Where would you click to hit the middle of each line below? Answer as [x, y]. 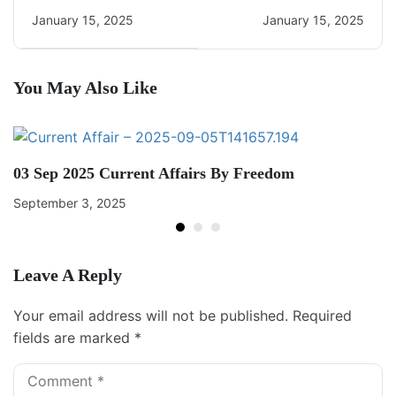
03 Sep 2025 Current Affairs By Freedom [154, 174]
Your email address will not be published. [151, 316]
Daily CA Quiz [314, 12]
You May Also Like [85, 88]
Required [322, 316]
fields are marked [74, 338]
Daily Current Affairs [106, 12]
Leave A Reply [68, 275]
